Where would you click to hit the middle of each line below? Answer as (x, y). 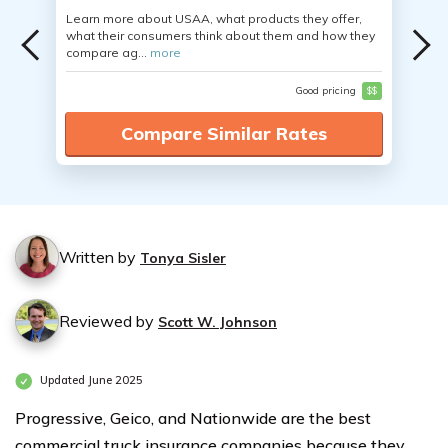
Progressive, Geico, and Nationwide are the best (193, 418)
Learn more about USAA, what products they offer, (214, 18)
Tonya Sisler (183, 258)
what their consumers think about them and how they (220, 35)
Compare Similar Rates (224, 133)
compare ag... (108, 52)
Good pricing (326, 90)
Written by (99, 257)
